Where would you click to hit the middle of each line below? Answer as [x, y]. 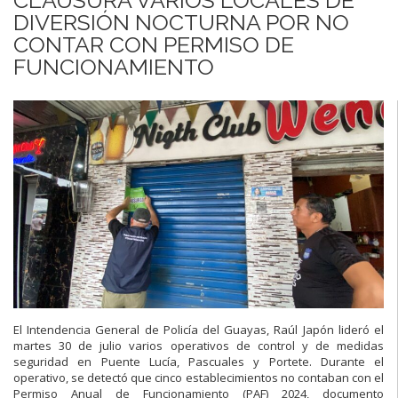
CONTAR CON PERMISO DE [154, 44]
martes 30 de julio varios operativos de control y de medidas [199, 346]
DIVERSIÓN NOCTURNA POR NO [181, 22]
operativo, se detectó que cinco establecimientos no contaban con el [199, 378]
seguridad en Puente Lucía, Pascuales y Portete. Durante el [199, 362]
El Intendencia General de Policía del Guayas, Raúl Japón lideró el [199, 330]
